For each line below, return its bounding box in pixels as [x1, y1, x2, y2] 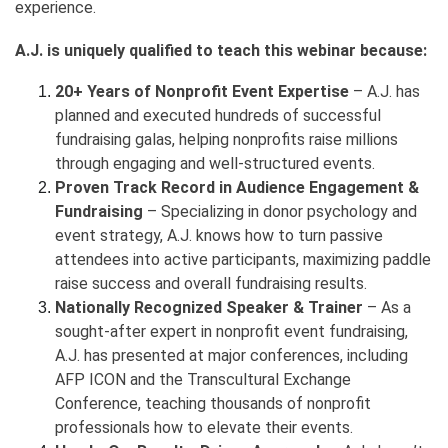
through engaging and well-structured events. [55, 154, 375, 173]
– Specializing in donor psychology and [143, 202, 417, 221]
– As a [363, 298, 411, 317]
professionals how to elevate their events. [55, 418, 353, 437]
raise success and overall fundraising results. [55, 274, 367, 293]
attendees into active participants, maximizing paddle [55, 250, 431, 269]
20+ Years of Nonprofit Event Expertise [55, 82, 349, 101]
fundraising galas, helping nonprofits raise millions [55, 130, 398, 149]
